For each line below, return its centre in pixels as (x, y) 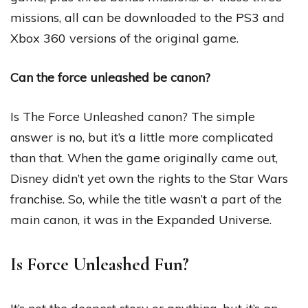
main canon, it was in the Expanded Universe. (141, 219)
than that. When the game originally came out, (144, 157)
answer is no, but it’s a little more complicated (142, 137)
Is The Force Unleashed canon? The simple (133, 116)
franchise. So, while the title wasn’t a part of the (146, 199)
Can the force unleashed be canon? (110, 77)
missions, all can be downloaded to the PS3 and (147, 17)
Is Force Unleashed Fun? (100, 264)
